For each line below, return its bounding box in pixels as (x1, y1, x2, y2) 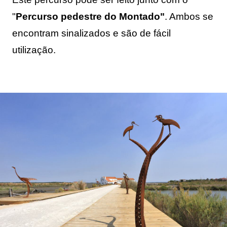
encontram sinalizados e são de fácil (12, 28, 171, 39)
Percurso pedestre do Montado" (16, 11, 165, 22)
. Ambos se (165, 11, 213, 22)
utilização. (12, 45, 56, 56)
